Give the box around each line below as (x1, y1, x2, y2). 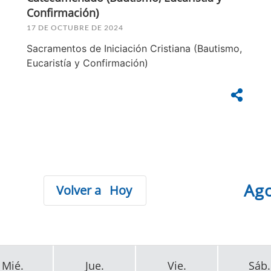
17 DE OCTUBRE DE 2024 (27, 22, 123, 32)
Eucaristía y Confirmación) (27, 56, 148, 69)
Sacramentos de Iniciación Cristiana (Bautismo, (27, 42, 242, 54)
